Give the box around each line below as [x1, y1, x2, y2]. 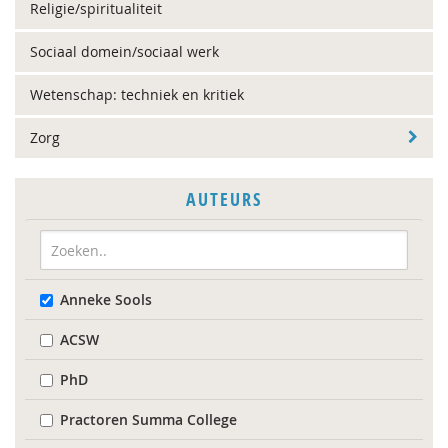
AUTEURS [186, 187, 262, 212]
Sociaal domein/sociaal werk [30, 42, 219, 61]
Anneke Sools [60, 290, 152, 309]
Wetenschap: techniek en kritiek [30, 85, 244, 104]
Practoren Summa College [60, 410, 237, 429]
